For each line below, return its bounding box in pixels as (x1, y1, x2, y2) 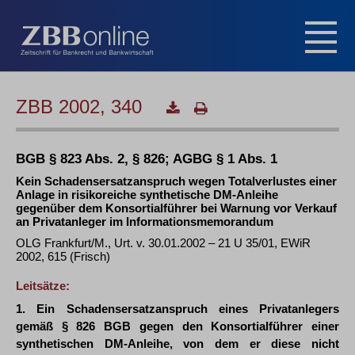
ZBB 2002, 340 (16, 96, 147, 117)
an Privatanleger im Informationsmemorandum (16, 215, 273, 228)
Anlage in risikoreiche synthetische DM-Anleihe (16, 188, 278, 201)
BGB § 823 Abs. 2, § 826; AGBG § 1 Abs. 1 (16, 151, 277, 166)
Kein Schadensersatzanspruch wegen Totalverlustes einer (16, 174, 337, 188)
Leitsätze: (16, 279, 70, 292)
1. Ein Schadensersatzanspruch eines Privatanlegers (16, 302, 339, 315)
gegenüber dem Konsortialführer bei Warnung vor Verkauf (16, 201, 337, 215)
